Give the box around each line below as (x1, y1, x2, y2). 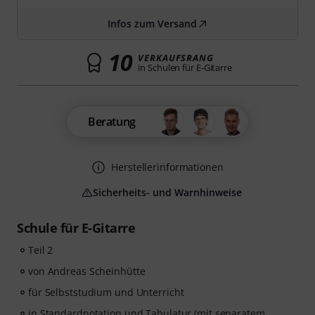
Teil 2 (28, 243, 53, 257)
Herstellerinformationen (111, 160, 224, 174)
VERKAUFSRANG (138, 51, 214, 64)
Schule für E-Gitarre (17, 219, 135, 236)
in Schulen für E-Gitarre (138, 61, 232, 74)
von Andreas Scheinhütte (28, 264, 146, 278)
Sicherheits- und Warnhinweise (93, 186, 242, 199)
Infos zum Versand (107, 17, 197, 30)
